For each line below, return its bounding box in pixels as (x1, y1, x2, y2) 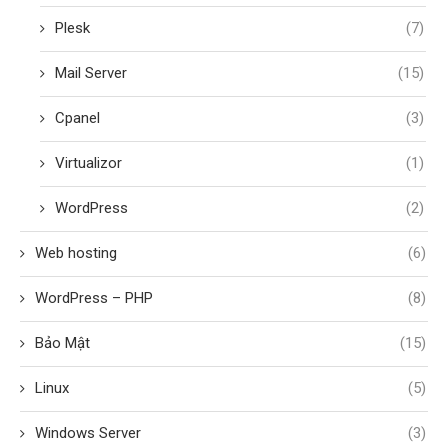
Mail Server (55, 64, 127, 83)
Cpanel (55, 109, 100, 128)
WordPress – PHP (35, 289, 153, 308)
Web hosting (35, 244, 117, 263)
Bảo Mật (35, 334, 90, 353)
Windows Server (35, 424, 141, 443)
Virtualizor (55, 154, 122, 173)
